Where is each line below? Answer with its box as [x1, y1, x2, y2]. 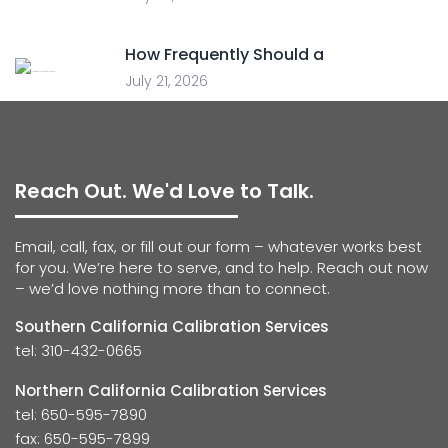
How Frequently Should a [125, 43, 324, 66]
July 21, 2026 [125, 71, 208, 91]
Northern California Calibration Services [15, 380, 327, 401]
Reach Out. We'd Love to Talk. [15, 177, 314, 205]
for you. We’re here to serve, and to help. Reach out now [15, 257, 428, 278]
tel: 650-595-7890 [15, 404, 147, 425]
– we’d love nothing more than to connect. [15, 278, 330, 299]
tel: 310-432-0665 [15, 340, 142, 361]
